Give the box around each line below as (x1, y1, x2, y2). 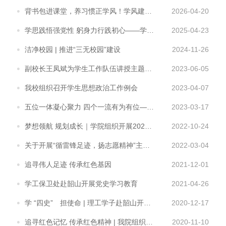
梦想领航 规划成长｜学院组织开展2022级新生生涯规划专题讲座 (145, 122, 152, 131)
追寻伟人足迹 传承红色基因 (25, 160, 111, 169)
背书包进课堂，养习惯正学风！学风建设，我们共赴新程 (145, 7, 152, 16)
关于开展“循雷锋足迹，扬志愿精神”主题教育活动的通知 (143, 141, 150, 150)
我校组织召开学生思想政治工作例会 (25, 84, 138, 92)
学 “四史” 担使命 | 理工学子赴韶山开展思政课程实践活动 (144, 199, 151, 207)
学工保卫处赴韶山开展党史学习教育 (25, 180, 138, 188)
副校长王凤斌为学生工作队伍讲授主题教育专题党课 (145, 65, 152, 73)
